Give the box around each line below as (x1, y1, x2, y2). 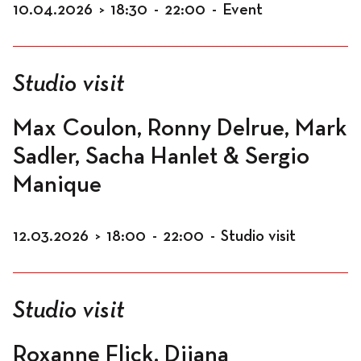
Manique (13, 173, 102, 197)
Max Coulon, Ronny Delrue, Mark (13, 117, 347, 141)
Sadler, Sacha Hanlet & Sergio (13, 145, 309, 169)
